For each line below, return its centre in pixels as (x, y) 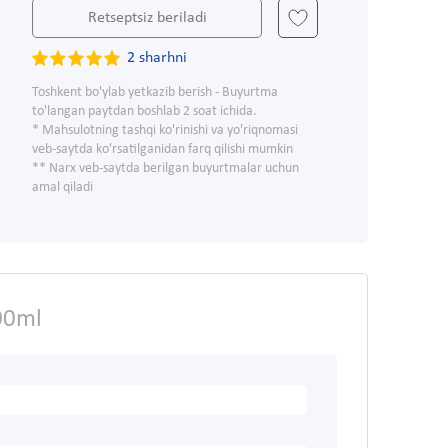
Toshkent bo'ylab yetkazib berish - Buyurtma (155, 93)
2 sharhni (157, 58)
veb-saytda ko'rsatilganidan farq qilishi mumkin (162, 150)
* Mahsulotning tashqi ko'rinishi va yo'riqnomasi (165, 131)
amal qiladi (62, 188)
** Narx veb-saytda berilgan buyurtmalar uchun (165, 169)
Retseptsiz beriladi (147, 18)
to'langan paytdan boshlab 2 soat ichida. (144, 112)
